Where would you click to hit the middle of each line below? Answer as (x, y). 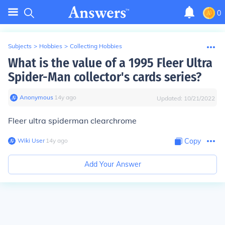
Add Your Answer (113, 164)
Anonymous (36, 97)
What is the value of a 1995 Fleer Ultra (110, 63)
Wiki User (31, 140)
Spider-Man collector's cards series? (105, 77)
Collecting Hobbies (96, 46)
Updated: (170, 98)
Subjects (20, 46)
